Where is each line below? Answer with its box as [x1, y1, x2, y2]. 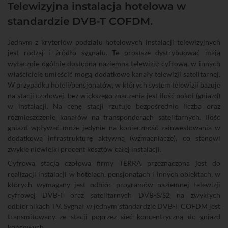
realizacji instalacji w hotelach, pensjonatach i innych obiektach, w [8, 169, 220, 178]
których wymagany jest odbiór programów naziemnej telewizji [8, 180, 220, 189]
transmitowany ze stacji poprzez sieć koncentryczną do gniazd [8, 212, 220, 221]
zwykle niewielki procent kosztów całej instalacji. [8, 145, 161, 153]
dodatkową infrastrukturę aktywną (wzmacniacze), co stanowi [8, 134, 220, 142]
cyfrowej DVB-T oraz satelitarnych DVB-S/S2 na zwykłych [8, 191, 220, 199]
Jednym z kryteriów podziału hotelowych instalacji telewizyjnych [8, 38, 220, 46]
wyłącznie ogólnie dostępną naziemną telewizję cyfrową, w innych [8, 59, 220, 68]
